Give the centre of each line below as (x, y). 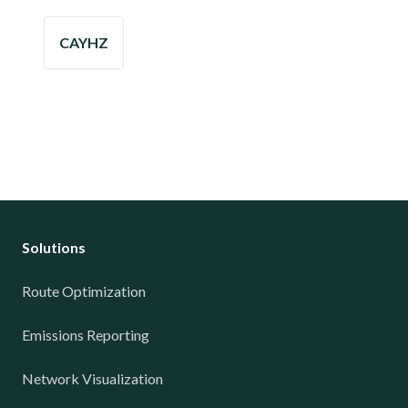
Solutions (54, 247)
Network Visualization (92, 378)
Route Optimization (84, 291)
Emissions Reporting (86, 335)
